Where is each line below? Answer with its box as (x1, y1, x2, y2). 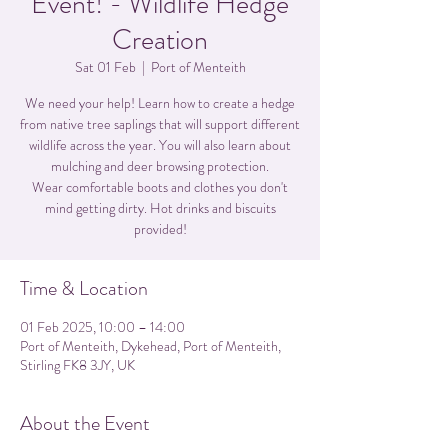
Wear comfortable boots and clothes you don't (32, 177, 288, 198)
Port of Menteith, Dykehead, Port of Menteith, (20, 336, 281, 357)
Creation (112, 20, 208, 61)
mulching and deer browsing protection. (51, 156, 269, 177)
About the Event (20, 409, 150, 439)
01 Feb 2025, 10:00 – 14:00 (20, 317, 185, 338)
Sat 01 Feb (74, 57, 136, 78)
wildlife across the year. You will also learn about (29, 135, 291, 156)
